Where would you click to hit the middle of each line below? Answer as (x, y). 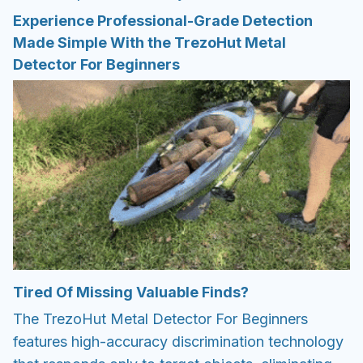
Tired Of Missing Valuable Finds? (131, 292)
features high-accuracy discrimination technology (178, 342)
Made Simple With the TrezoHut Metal (149, 42)
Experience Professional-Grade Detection (163, 20)
